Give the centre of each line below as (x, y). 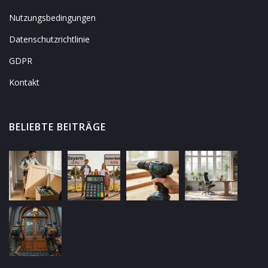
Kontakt (24, 83)
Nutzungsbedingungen (52, 18)
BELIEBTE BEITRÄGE (57, 127)
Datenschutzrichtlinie (49, 39)
